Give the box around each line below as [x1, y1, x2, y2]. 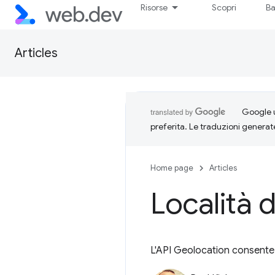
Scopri [212, 2, 237, 13]
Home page [150, 163, 193, 173]
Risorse [141, 2, 168, 13]
